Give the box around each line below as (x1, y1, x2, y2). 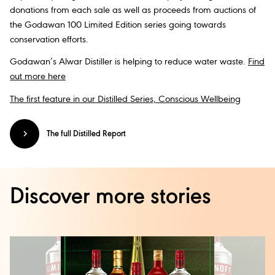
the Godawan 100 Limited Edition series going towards (10, 20, 226, 31)
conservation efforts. (10, 35, 88, 45)
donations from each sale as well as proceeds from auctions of (10, 6, 256, 16)
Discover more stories (10, 185, 211, 210)
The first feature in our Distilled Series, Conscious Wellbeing (10, 94, 241, 104)
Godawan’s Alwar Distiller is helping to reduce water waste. (10, 57, 248, 68)
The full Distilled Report (47, 129, 126, 139)
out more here (10, 72, 66, 82)
